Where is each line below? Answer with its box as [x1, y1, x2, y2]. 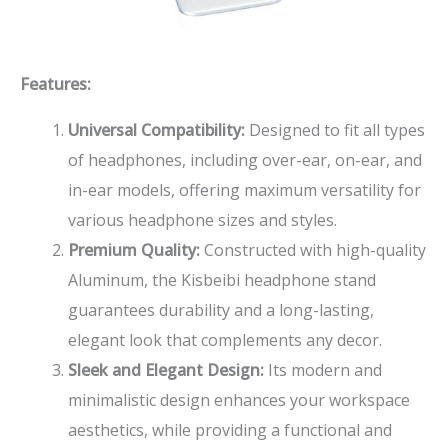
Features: [20, 72, 91, 95]
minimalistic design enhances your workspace [68, 388, 410, 411]
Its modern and [264, 358, 382, 381]
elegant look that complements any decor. [68, 328, 382, 351]
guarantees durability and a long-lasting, [68, 298, 374, 321]
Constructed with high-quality [200, 238, 426, 261]
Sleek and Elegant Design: [68, 358, 264, 381]
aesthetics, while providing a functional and [68, 418, 392, 441]
